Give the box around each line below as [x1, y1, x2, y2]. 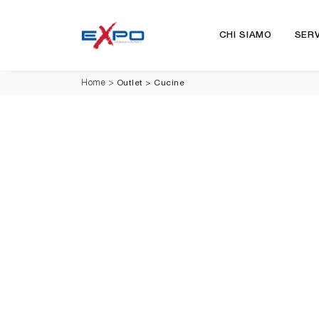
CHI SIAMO [219, 31, 272, 39]
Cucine [154, 78, 184, 88]
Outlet [116, 78, 143, 88]
